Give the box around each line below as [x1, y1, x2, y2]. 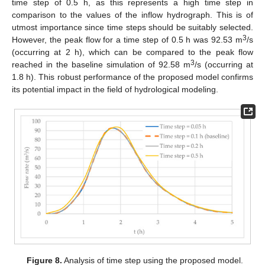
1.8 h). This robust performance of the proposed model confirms [12, 72, 253, 82]
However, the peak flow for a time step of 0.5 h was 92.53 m [12, 35, 243, 45]
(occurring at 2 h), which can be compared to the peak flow [12, 47, 253, 57]
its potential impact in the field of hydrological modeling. [12, 85, 218, 95]
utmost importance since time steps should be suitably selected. [12, 22, 253, 33]
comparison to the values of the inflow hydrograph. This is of [12, 10, 253, 20]
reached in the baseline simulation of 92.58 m [12, 60, 190, 70]
